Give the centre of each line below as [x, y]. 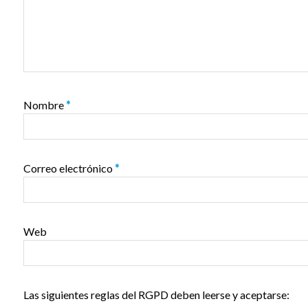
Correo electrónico [69, 168]
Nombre [44, 105]
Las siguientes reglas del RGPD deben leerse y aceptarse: [156, 295]
